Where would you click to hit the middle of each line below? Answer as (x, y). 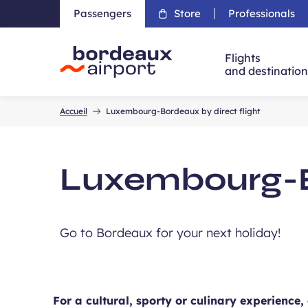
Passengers (102, 13)
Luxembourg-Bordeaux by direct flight (183, 111)
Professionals (262, 13)
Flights (243, 58)
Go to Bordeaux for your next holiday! (170, 233)
